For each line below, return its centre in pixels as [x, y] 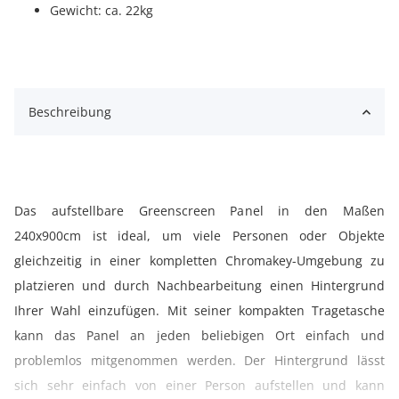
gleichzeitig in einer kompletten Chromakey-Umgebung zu [199, 261]
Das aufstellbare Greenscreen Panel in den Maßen [199, 211]
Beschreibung [70, 112]
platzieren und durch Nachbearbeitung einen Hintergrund [199, 286]
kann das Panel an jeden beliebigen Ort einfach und [199, 336]
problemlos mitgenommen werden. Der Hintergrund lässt [199, 361]
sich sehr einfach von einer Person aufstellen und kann [199, 386]
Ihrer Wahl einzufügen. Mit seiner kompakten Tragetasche [199, 311]
